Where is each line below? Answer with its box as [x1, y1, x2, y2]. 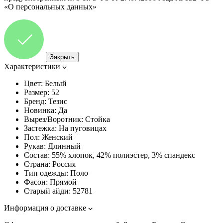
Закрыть [50, 53, 75, 61]
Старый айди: [24, 186, 71, 195]
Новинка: [24, 106, 56, 114]
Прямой [50, 177, 77, 186]
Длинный [48, 141, 81, 150]
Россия [52, 159, 76, 168]
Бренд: [24, 97, 46, 106]
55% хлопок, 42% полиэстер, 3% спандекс [52, 150, 195, 159]
